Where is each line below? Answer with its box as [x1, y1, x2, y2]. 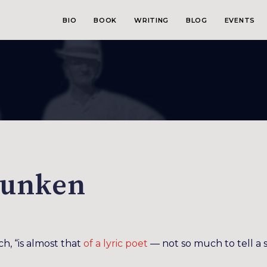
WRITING [134, 16, 169, 24]
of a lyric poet [83, 238, 148, 249]
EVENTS [224, 16, 255, 24]
